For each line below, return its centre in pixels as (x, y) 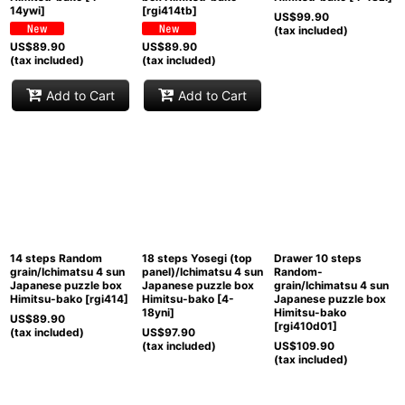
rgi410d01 (305, 325)
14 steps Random (56, 258)
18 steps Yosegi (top (197, 258)
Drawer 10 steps (317, 258)
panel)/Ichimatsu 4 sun (202, 271)
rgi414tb (169, 11)
